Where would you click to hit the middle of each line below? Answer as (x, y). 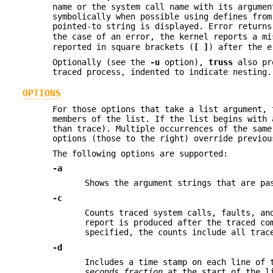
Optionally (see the (101, 62)
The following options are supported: (140, 153)
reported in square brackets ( (123, 47)
